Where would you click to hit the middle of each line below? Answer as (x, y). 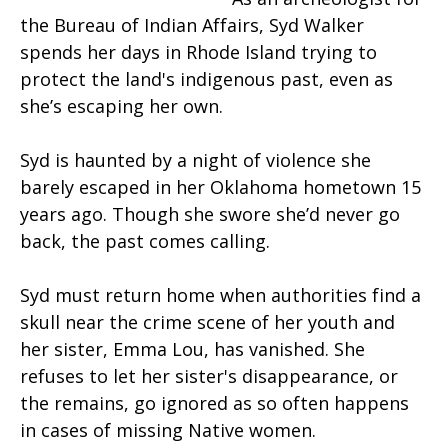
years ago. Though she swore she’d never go (210, 214)
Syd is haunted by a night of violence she (195, 160)
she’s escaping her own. (121, 106)
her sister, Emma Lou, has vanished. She (192, 349)
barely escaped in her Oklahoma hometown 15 (220, 187)
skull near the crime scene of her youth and (207, 322)
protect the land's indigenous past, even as (206, 79)
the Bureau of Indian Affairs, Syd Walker (192, 25)
